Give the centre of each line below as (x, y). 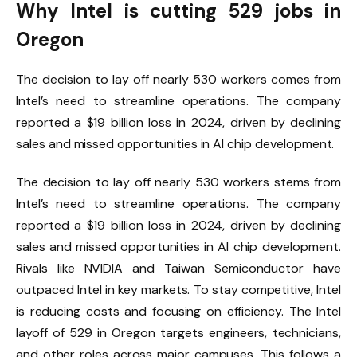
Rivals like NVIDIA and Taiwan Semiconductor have (178, 268)
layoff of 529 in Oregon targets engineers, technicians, (178, 332)
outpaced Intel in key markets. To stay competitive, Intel (178, 289)
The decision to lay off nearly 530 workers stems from (178, 182)
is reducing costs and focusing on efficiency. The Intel (178, 311)
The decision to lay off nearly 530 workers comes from (178, 79)
